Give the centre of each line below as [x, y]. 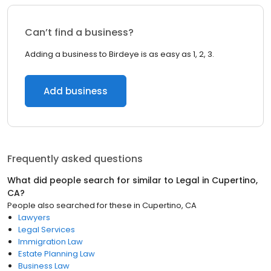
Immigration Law [51, 242]
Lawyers [34, 217]
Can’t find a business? [79, 32]
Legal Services [47, 230]
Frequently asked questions [75, 159]
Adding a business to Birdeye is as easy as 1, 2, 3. [119, 54]
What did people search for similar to [92, 180]
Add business [76, 91]
